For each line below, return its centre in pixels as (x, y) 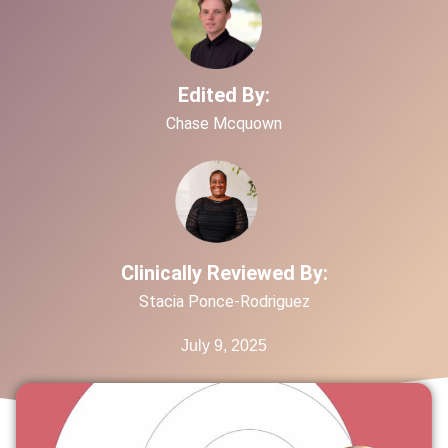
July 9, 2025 (224, 345)
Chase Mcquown (224, 123)
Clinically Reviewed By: (224, 272)
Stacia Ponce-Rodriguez (224, 301)
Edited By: (224, 94)
